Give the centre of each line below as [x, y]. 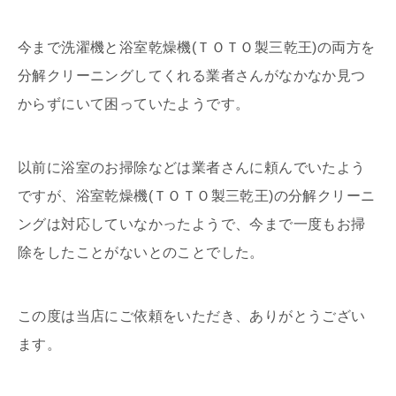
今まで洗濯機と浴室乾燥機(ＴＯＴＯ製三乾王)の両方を [197, 48]
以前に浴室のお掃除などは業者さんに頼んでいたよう [192, 168]
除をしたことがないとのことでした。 [141, 253]
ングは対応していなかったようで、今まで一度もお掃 [192, 225]
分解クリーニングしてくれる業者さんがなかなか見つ [192, 76]
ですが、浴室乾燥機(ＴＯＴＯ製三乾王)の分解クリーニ [197, 196]
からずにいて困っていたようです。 [134, 104]
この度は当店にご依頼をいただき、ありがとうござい [192, 316]
